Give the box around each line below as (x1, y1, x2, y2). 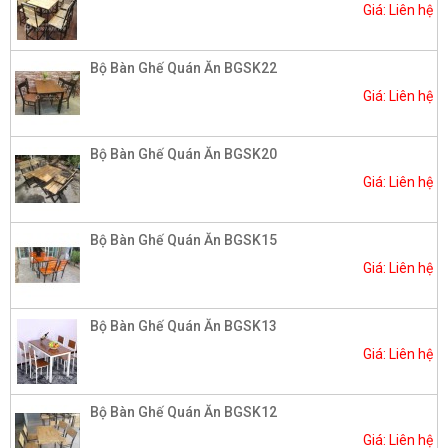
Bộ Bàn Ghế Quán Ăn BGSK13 (90, 317, 277, 334)
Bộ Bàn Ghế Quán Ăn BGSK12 (90, 403, 277, 420)
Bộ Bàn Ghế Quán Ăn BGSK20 (90, 145, 277, 162)
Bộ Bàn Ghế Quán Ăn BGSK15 (90, 231, 277, 248)
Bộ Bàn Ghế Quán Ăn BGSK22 (90, 59, 277, 76)
